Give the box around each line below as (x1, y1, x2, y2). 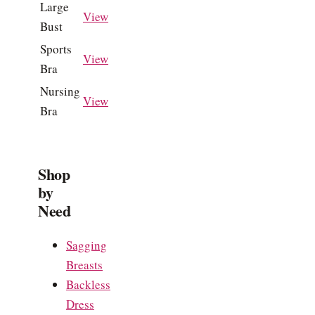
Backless (66, 276, 110, 292)
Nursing (40, 82, 80, 99)
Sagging (66, 236, 107, 253)
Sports (40, 40, 72, 57)
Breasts (66, 256, 103, 273)
